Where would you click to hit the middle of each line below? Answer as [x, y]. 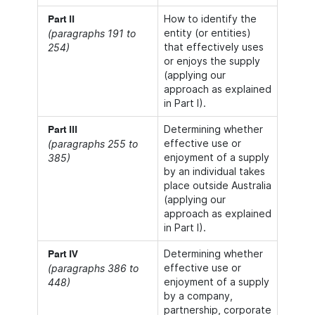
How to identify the [210, 19]
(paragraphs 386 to [93, 268]
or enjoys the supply [212, 61]
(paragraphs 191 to [92, 33]
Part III [63, 130]
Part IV [63, 255]
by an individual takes [214, 171]
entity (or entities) [207, 33]
